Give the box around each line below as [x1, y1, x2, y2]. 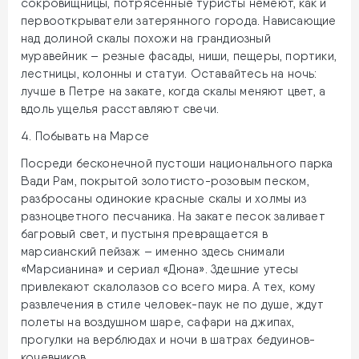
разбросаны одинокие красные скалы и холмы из [21, 192, 306, 207]
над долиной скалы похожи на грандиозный [21, 31, 271, 46]
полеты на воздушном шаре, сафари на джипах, [21, 315, 295, 330]
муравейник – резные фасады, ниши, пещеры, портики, [21, 49, 337, 64]
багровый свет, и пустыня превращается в [21, 227, 268, 242]
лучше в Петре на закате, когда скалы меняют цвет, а [21, 84, 326, 99]
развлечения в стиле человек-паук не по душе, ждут [21, 297, 324, 313]
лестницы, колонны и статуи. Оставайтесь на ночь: [21, 67, 317, 82]
